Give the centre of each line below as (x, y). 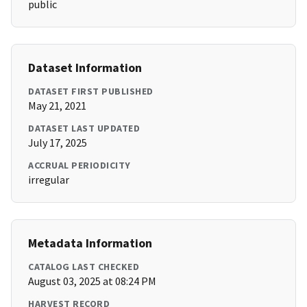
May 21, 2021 (57, 106)
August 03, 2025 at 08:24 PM (92, 281)
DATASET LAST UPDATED (84, 128)
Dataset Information (85, 68)
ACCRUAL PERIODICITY (79, 165)
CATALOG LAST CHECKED (84, 267)
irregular (49, 180)
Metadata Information (90, 243)
